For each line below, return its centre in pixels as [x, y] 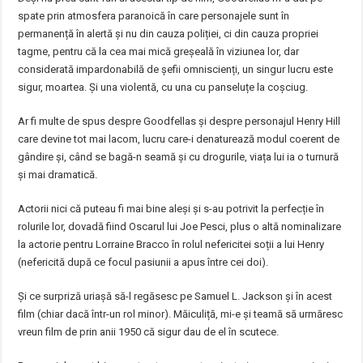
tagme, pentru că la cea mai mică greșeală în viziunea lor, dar [159, 51]
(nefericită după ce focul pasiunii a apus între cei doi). [143, 262]
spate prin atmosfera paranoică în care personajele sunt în [154, 16]
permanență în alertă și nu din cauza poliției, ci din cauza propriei [169, 34]
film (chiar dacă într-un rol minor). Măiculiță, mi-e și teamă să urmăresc [181, 314]
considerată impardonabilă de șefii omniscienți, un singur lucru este [176, 69]
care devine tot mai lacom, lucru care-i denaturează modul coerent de [179, 139]
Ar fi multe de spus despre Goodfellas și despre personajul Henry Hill [179, 121]
